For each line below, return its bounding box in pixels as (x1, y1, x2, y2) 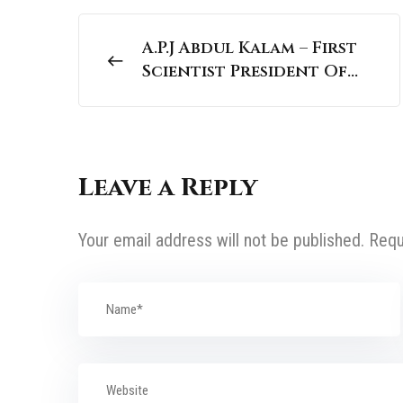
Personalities (142, 107, 264, 130)
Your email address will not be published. (78, 229, 364, 252)
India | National (142, 84, 289, 107)
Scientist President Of (142, 60, 347, 84)
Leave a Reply (78, 171, 257, 205)
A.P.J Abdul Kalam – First (142, 37, 357, 60)
